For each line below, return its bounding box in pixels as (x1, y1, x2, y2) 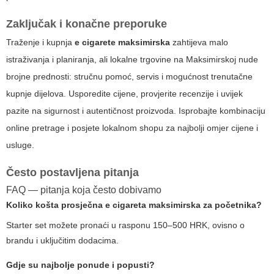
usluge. (6, 140, 34, 150)
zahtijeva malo (170, 37, 228, 48)
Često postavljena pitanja (6, 166, 139, 179)
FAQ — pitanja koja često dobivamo (6, 185, 161, 196)
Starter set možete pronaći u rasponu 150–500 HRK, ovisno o (6, 220, 245, 231)
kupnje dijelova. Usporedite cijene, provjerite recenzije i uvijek (6, 89, 243, 99)
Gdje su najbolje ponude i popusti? (6, 260, 155, 270)
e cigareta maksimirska (105, 200, 201, 210)
